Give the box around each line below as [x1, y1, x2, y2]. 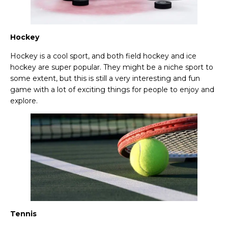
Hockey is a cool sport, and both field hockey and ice [10, 51, 196, 61]
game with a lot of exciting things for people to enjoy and [10, 84, 214, 94]
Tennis [10, 209, 37, 219]
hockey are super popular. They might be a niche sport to [10, 62, 213, 72]
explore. [10, 96, 38, 105]
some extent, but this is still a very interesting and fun [10, 73, 200, 83]
